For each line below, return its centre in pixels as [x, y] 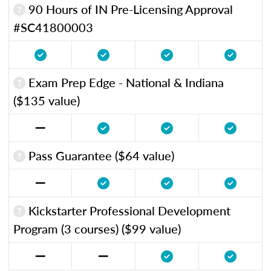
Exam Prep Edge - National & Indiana [125, 82]
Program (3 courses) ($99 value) [97, 228]
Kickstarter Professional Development [128, 210]
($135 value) [47, 100]
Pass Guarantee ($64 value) [100, 155]
